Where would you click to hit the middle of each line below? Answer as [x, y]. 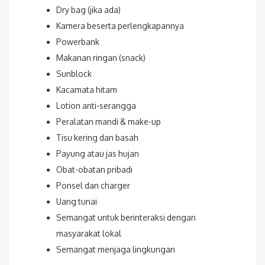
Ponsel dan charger [93, 186]
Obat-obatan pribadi [94, 170]
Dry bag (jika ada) [88, 10]
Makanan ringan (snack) [101, 58]
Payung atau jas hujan [98, 154]
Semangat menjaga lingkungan [116, 250]
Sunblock [74, 74]
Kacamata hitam [87, 90]
